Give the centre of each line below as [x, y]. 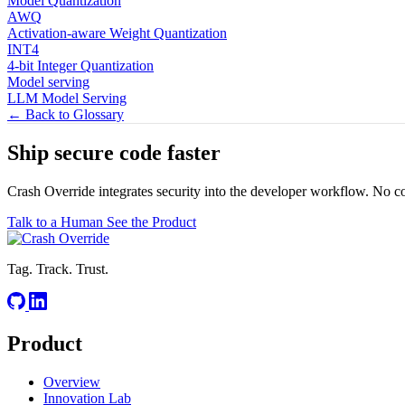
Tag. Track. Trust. [58, 269]
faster [194, 153]
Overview [72, 382]
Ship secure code [87, 153]
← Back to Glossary [66, 114]
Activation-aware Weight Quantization [117, 33]
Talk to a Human [57, 222]
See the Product [151, 222]
